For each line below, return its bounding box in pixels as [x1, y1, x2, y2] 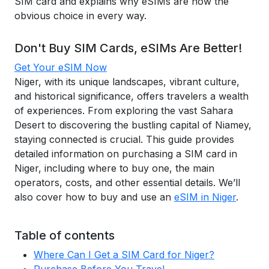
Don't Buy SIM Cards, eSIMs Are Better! [14, 41, 242, 55]
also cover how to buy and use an [14, 191, 174, 203]
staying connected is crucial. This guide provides [14, 133, 234, 145]
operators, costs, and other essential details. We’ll [14, 177, 240, 189]
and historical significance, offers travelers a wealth [14, 90, 249, 102]
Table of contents [14, 228, 115, 243]
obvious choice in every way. [14, 10, 147, 22]
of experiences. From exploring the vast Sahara [14, 104, 233, 116]
